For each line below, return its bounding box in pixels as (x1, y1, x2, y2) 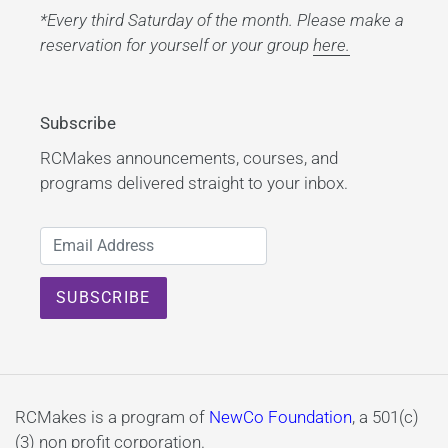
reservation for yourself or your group (40, 35, 313, 56)
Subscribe (40, 113, 116, 134)
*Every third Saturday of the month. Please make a (40, 10, 404, 31)
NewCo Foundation (209, 406, 352, 427)
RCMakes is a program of (15, 406, 209, 427)
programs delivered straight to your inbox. (40, 172, 348, 193)
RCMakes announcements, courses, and (40, 147, 338, 168)
